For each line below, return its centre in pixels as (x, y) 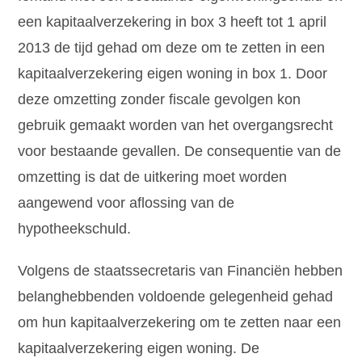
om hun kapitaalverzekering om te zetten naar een (180, 322)
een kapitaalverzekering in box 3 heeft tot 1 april (173, 21)
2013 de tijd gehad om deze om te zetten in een (172, 47)
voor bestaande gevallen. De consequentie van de (180, 151)
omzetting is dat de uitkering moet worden (153, 177)
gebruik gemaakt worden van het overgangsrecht (176, 125)
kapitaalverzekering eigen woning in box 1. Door (173, 73)
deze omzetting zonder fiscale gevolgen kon (160, 99)
